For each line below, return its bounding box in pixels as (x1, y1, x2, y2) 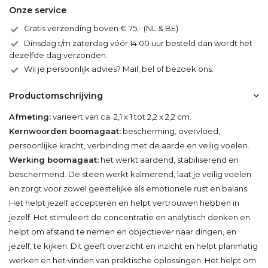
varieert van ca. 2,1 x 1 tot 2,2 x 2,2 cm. (51, 111, 191, 121)
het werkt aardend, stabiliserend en (99, 154, 239, 165)
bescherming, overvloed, (121, 126, 220, 136)
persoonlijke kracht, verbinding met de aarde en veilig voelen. (9, 140, 249, 150)
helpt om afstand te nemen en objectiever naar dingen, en (9, 226, 236, 236)
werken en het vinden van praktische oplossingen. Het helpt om (9, 255, 256, 265)
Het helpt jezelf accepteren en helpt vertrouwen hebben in (9, 197, 239, 208)
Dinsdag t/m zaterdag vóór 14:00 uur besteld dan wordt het (24, 38, 252, 48)
